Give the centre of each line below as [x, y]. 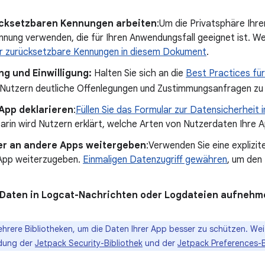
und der [160, 243]
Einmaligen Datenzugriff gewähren [155, 160]
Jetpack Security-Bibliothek [89, 243]
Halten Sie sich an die [139, 73]
